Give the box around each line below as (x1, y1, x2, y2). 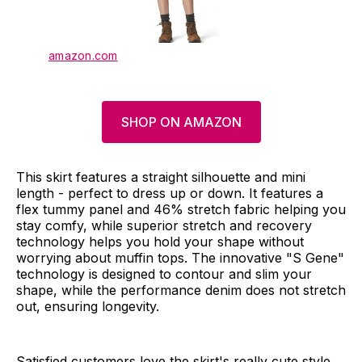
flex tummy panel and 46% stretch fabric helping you (16, 201, 346, 218)
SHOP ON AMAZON (120, 114, 242, 131)
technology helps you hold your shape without (16, 234, 304, 250)
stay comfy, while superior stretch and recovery (16, 217, 312, 234)
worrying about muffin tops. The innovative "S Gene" (16, 250, 344, 267)
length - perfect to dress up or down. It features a (16, 185, 323, 202)
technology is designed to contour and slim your (16, 266, 312, 283)
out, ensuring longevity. (16, 298, 159, 315)
